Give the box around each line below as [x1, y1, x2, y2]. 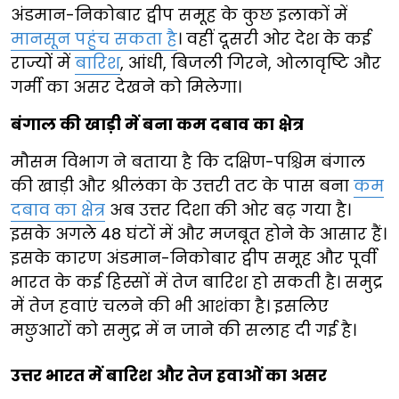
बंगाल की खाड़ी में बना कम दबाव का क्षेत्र [11, 112, 304, 135]
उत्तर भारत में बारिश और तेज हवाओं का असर [11, 363, 327, 387]
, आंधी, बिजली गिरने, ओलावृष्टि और [120, 51, 381, 74]
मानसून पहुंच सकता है [11, 27, 177, 50]
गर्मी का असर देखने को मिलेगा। [11, 75, 241, 98]
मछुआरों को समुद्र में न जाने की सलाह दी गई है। [11, 318, 356, 341]
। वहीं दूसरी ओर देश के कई [177, 27, 370, 50]
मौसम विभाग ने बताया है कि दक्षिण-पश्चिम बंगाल [11, 150, 365, 173]
